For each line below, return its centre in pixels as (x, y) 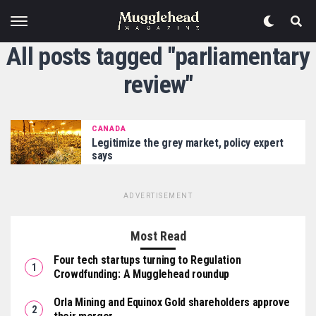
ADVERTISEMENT (158, 195)
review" (158, 85)
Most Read (158, 236)
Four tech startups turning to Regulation (147, 260)
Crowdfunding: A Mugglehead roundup (142, 274)
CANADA (109, 128)
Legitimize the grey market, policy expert (188, 142)
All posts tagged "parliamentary (158, 56)
